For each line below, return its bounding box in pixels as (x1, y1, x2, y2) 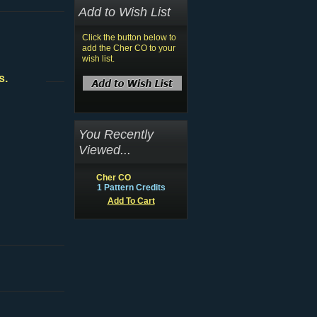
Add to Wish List (79, 4, 171, 19)
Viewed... (79, 142, 131, 157)
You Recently (79, 127, 154, 142)
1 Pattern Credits (96, 183, 166, 192)
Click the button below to (82, 33, 176, 42)
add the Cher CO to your (82, 43, 175, 53)
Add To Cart (107, 196, 155, 206)
